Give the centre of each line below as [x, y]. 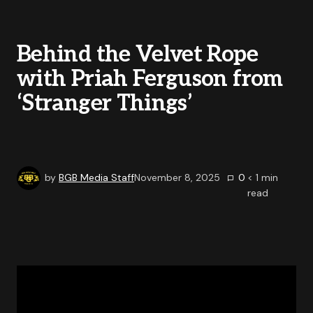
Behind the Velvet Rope [137, 54]
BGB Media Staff [96, 177]
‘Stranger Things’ [105, 103]
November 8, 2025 [177, 177]
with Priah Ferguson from [150, 79]
